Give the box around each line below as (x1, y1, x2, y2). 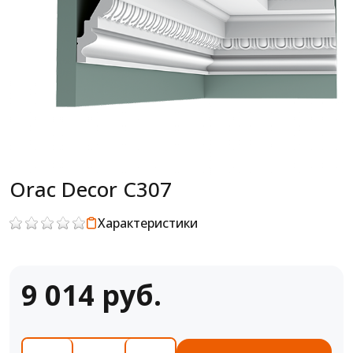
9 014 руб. (21, 276, 162, 314)
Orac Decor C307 (9, 175, 172, 203)
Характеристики (98, 214, 198, 232)
